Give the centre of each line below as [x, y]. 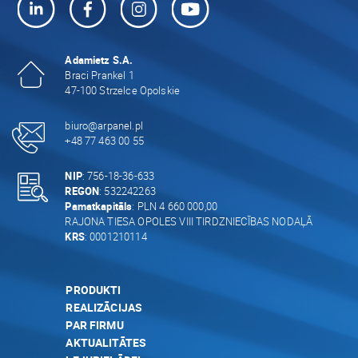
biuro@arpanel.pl [104, 125]
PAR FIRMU [95, 324]
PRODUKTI [93, 289]
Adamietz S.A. [99, 60]
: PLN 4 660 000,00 [175, 206]
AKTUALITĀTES [106, 342]
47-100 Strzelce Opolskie [123, 90]
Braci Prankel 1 [99, 75]
